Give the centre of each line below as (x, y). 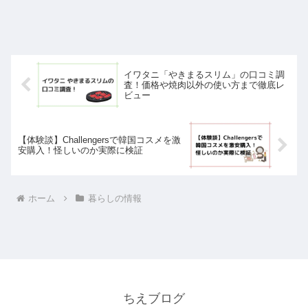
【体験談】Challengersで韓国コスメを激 (99, 140)
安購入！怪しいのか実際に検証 (80, 151)
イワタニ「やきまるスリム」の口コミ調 (204, 74)
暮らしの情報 (114, 199)
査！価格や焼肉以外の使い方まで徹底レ (204, 85)
